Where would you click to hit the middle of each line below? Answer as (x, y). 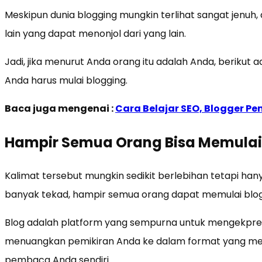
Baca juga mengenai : (60, 108)
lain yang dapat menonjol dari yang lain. (95, 33)
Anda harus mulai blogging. (66, 80)
